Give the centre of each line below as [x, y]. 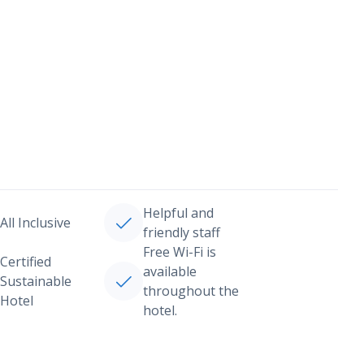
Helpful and [178, 213]
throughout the [191, 291]
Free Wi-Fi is [179, 252]
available [169, 271]
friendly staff [181, 232]
